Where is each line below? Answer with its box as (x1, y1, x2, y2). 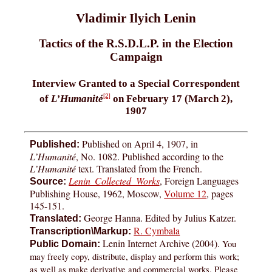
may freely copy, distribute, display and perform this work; (30, 251, 240, 263)
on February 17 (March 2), (110, 93, 233, 105)
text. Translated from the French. (76, 162, 203, 175)
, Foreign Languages (159, 174, 239, 188)
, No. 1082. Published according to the (76, 150, 224, 163)
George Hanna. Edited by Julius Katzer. (81, 211, 237, 225)
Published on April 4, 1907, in (80, 137, 199, 151)
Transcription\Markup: (30, 226, 132, 237)
